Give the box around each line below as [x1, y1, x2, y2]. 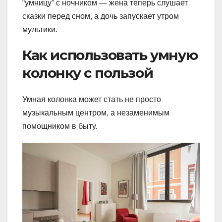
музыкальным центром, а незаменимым [22, 109, 169, 117]
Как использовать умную [22, 47, 198, 64]
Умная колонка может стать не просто [22, 95, 161, 104]
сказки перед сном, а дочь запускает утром [22, 12, 179, 21]
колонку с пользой [22, 64, 153, 82]
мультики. [22, 25, 57, 34]
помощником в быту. [22, 122, 97, 131]
